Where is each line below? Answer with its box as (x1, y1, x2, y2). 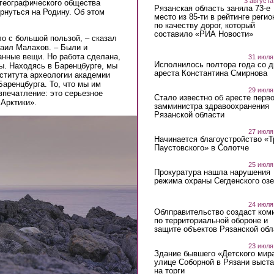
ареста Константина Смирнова (154, 68, 267, 78)
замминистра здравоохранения (154, 102, 269, 111)
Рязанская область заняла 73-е (154, 3, 270, 13)
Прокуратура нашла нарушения (154, 168, 270, 177)
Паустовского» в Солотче (154, 143, 249, 153)
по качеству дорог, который (154, 20, 255, 30)
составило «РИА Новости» (154, 29, 253, 39)
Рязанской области (154, 110, 224, 120)
